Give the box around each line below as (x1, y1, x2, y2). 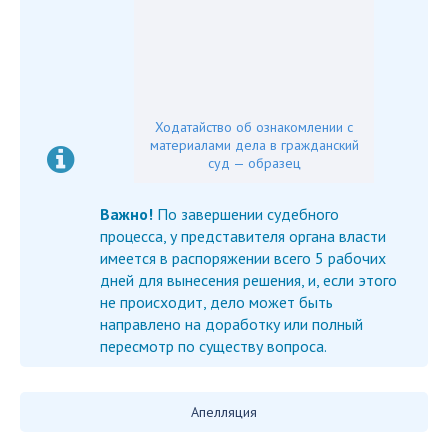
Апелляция (191, 402, 257, 421)
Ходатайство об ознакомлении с (155, 117, 353, 136)
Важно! (100, 203, 157, 224)
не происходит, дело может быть (100, 291, 333, 312)
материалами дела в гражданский (149, 135, 359, 154)
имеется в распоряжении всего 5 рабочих (100, 247, 386, 268)
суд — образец (207, 153, 301, 172)
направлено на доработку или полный (100, 313, 363, 334)
